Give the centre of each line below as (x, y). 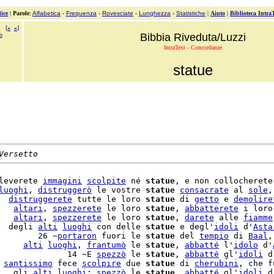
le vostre (119, 190)
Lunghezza (155, 13)
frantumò (106, 245)
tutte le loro (109, 199)
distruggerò (65, 190)
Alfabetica (46, 13)
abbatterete (212, 208)
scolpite (106, 181)
